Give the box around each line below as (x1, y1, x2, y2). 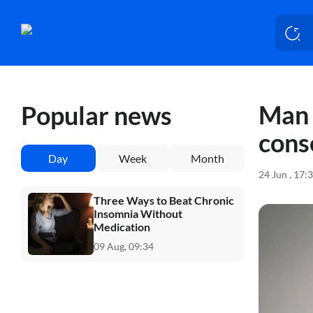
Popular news (21, 99, 172, 131)
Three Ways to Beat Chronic (94, 193, 234, 207)
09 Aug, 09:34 (94, 240, 154, 252)
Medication (94, 219, 150, 233)
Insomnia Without (94, 206, 182, 220)
